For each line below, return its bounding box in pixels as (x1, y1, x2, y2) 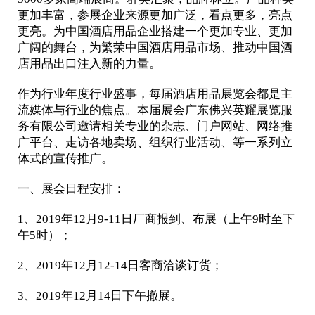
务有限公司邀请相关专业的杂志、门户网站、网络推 (17, 120, 292, 133)
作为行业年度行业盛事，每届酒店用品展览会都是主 (17, 87, 292, 101)
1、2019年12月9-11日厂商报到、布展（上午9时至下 (17, 212, 295, 226)
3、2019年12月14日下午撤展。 (17, 289, 182, 302)
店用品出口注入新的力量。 (17, 57, 161, 70)
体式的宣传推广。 (17, 152, 113, 165)
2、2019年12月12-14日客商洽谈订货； (17, 259, 223, 272)
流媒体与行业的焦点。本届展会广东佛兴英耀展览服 (17, 103, 292, 117)
